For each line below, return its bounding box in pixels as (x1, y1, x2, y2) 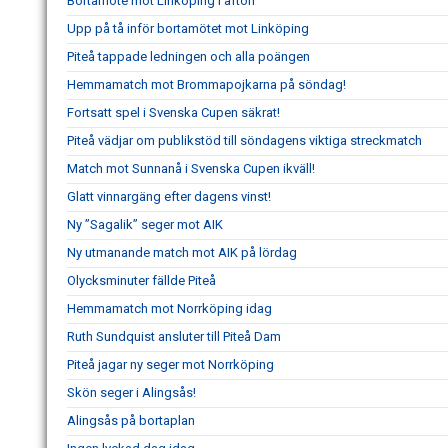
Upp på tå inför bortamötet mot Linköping (67, 20, 309, 36)
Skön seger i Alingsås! (67, 384, 196, 400)
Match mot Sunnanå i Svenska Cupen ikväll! (67, 160, 315, 176)
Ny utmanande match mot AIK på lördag (67, 244, 297, 260)
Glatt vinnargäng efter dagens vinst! (67, 188, 271, 204)
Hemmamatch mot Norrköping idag (67, 300, 272, 316)
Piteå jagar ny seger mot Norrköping (67, 356, 274, 372)
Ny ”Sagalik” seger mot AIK (67, 216, 223, 232)
